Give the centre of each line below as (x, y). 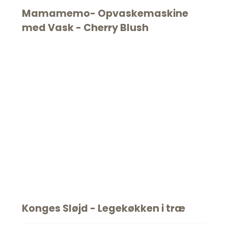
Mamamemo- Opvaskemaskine (105, 13)
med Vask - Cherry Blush (85, 28)
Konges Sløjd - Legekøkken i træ (103, 208)
